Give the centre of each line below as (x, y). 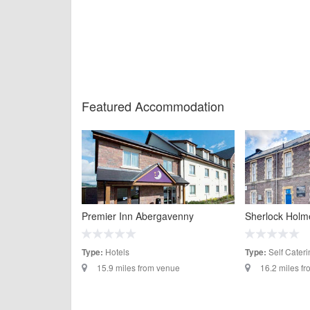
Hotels (116, 251)
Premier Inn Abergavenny (138, 216)
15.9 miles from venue (138, 267)
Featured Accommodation (153, 106)
